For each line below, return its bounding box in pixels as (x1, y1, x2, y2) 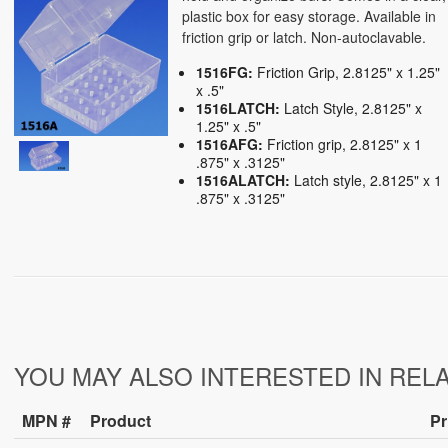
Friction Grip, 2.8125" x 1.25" (253, 62, 441, 82)
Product (90, 409, 151, 432)
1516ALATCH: (196, 170, 291, 190)
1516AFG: (196, 134, 264, 154)
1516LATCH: (196, 98, 281, 118)
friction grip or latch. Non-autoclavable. (182, 27, 427, 47)
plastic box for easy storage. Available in (182, 6, 437, 26)
